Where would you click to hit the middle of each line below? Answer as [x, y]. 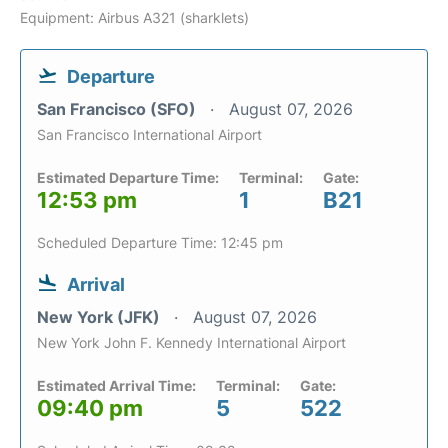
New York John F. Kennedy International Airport [191, 342]
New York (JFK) [100, 317]
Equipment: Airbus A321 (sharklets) [134, 17]
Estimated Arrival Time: [116, 385]
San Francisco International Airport [149, 134]
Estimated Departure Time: [128, 177]
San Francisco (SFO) [118, 109]
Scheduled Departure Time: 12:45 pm [160, 242]
